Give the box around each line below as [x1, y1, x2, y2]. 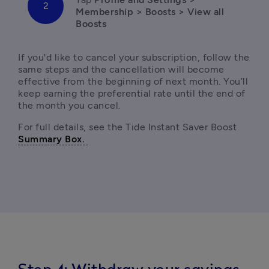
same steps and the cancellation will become [18, 64, 225, 75]
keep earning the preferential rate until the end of [18, 88, 246, 99]
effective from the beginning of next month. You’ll [18, 76, 248, 87]
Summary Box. [18, 133, 88, 145]
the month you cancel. [18, 100, 123, 111]
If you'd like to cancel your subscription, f [18, 52, 207, 63]
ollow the [207, 52, 250, 63]
